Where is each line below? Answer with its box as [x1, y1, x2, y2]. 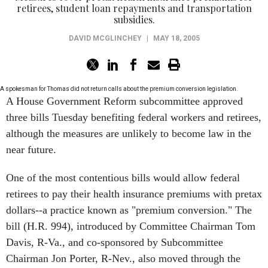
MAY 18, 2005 [153, 34, 200, 42]
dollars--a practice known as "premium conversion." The [6, 204, 252, 216]
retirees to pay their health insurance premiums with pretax [6, 188, 262, 200]
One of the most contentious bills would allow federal [6, 172, 240, 184]
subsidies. [113, 13, 155, 26]
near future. [6, 144, 56, 156]
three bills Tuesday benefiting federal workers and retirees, [6, 111, 261, 123]
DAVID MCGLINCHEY [68, 34, 142, 42]
